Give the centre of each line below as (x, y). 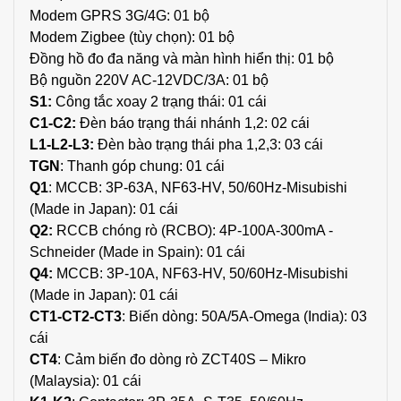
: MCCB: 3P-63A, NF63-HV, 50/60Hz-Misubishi (198, 187)
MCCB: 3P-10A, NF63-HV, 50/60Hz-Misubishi (200, 273)
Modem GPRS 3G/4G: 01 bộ (119, 15)
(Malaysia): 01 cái (85, 380)
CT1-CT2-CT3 (76, 316)
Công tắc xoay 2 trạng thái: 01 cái (159, 101)
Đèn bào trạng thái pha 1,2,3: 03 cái (209, 144)
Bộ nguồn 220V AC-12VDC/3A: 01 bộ (149, 80)
